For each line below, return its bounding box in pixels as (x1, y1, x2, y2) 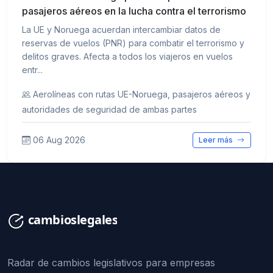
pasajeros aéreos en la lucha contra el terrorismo (22, 4, 246, 17)
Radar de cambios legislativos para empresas (7, 257, 215, 269)
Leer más (199, 135, 235, 145)
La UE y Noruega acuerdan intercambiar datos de (22, 24, 221, 35)
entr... (22, 64, 43, 75)
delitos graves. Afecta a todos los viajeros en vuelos (22, 51, 233, 62)
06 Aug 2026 (33, 135, 85, 146)
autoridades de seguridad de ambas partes (22, 104, 197, 115)
